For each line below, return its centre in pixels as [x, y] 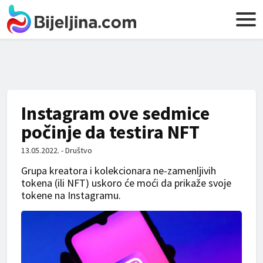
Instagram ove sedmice [115, 113]
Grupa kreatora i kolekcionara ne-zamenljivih [119, 171]
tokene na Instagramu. [71, 195]
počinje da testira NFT [110, 132]
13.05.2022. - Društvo [57, 150]
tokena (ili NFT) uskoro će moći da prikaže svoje [126, 183]
